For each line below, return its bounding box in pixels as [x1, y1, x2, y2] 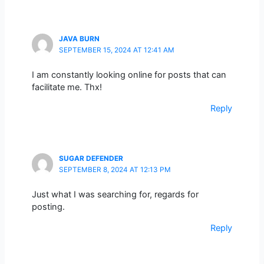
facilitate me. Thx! [31, 82, 102, 93]
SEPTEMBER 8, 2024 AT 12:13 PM [58, 166, 171, 174]
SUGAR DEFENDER [58, 154, 123, 163]
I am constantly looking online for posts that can [31, 70, 226, 81]
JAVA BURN [58, 35, 100, 44]
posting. [31, 202, 65, 213]
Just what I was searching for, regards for [31, 189, 199, 200]
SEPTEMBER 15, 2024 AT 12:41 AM [58, 46, 174, 55]
